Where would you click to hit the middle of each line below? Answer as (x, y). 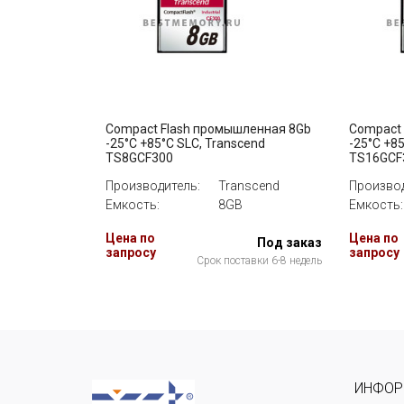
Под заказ (289, 243)
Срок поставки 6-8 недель (259, 261)
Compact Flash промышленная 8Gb (208, 129)
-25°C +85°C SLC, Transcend (185, 143)
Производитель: (153, 186)
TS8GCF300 (139, 158)
